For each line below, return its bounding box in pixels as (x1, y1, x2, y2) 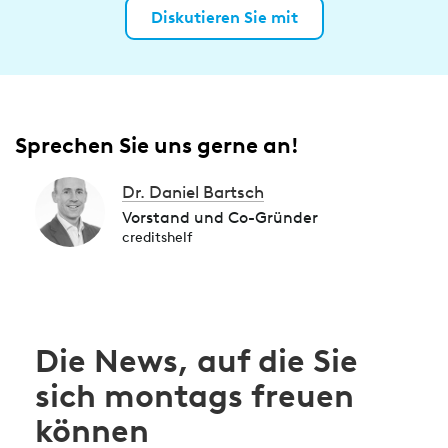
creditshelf (122, 229, 192, 246)
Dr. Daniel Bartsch (122, 182, 264, 202)
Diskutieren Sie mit (150, 8, 298, 27)
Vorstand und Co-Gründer (122, 208, 318, 227)
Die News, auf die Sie (35, 341, 358, 380)
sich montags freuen (35, 376, 354, 415)
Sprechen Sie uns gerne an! (15, 132, 299, 159)
